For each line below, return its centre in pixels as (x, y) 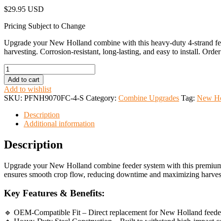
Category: (102, 98)
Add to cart (24, 79)
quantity (16, 130)
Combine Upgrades (149, 98)
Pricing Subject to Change (45, 26)
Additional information (59, 123)
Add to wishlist (28, 89)
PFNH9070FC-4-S (54, 98)
